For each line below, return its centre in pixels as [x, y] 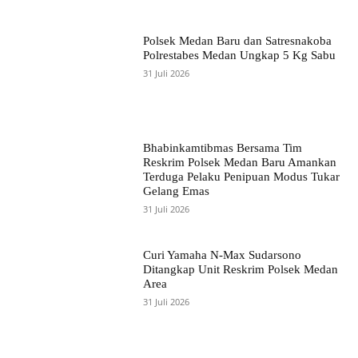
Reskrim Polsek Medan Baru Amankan [239, 162]
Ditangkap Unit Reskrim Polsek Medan [240, 270]
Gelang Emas [176, 191]
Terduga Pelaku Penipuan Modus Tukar [241, 176]
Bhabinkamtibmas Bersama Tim [222, 147]
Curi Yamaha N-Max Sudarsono [222, 255]
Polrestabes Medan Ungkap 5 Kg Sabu [239, 55]
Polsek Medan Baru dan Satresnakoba [237, 40]
